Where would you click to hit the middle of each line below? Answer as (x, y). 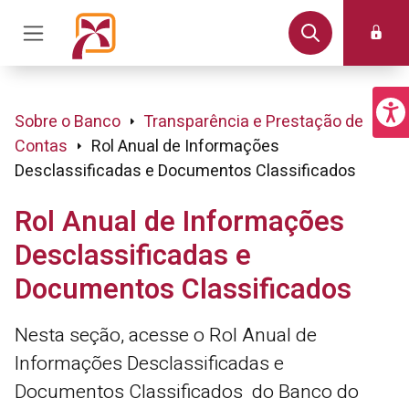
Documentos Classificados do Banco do (187, 392)
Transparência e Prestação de (253, 122)
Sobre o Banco (68, 122)
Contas (41, 147)
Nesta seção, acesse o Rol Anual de (166, 336)
